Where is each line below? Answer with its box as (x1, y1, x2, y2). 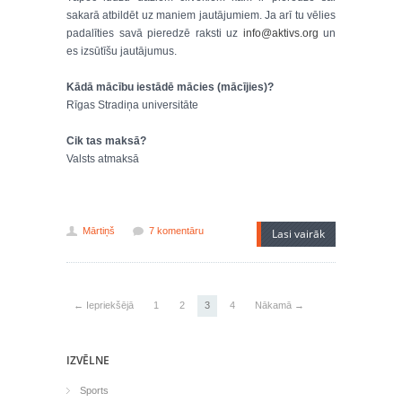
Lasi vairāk (272, 226, 325, 241)
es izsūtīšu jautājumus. (66, 45, 177, 57)
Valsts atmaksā (66, 153, 139, 165)
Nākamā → (255, 300, 304, 310)
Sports (80, 385, 109, 396)
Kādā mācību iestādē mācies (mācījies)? (66, 81, 274, 93)
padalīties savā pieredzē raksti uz (66, 27, 243, 39)
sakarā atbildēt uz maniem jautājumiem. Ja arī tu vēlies (66, 9, 336, 22)
